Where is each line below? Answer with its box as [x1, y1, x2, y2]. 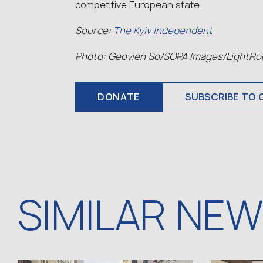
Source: [75, 24, 113, 37]
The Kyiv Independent [113, 24, 213, 37]
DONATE [97, 90, 140, 103]
